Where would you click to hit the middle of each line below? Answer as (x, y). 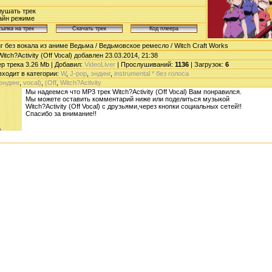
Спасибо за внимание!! (61, 113)
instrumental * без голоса (151, 73)
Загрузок (208, 64)
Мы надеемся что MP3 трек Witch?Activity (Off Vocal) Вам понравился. (133, 91)
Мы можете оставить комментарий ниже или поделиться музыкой (127, 99)
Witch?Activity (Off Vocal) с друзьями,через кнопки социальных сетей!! (133, 106)
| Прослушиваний (143, 64)
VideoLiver (100, 64)
